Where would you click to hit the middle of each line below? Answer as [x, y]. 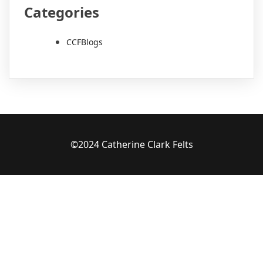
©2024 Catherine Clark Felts [131, 145]
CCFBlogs [85, 42]
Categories [62, 12]
